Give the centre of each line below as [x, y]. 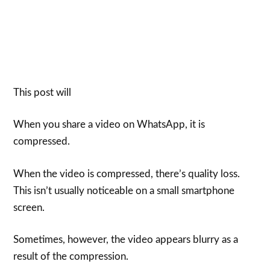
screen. [29, 207]
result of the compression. [71, 256]
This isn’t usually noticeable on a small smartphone [124, 190]
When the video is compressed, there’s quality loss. [127, 174]
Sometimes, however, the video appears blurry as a [126, 240]
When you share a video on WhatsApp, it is [109, 124]
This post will [42, 92]
